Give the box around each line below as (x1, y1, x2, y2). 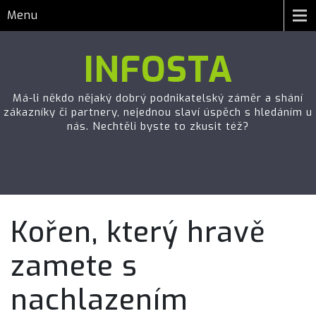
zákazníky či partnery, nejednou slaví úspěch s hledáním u (4, 105, 312, 119)
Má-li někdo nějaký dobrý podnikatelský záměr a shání (13, 91, 303, 105)
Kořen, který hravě (11, 214, 266, 251)
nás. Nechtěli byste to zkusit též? (67, 119, 249, 133)
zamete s (11, 248, 138, 285)
